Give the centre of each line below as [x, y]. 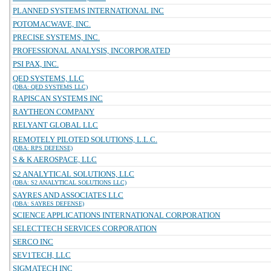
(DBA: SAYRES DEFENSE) [48, 204]
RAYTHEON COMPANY [54, 112]
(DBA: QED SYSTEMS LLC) [50, 87]
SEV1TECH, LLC [42, 255]
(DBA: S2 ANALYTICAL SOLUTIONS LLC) [70, 182]
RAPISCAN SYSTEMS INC [58, 98]
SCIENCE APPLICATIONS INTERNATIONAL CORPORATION [116, 215]
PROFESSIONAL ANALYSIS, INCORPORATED [91, 51]
